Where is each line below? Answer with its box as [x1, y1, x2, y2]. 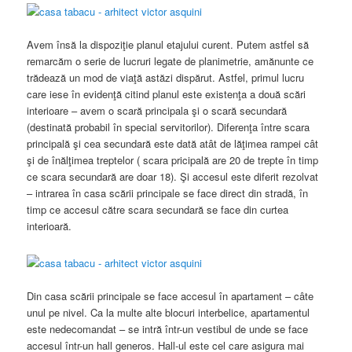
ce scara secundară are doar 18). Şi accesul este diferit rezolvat [27, 168, 319, 184]
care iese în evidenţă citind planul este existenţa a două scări [27, 86, 306, 101]
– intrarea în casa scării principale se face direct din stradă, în [27, 185, 309, 200]
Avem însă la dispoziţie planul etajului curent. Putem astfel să [27, 36, 310, 52]
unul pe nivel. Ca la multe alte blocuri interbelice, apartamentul [27, 305, 310, 321]
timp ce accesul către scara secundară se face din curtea [27, 201, 289, 217]
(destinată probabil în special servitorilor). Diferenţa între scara [27, 119, 310, 134]
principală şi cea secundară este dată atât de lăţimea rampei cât [27, 135, 319, 151]
